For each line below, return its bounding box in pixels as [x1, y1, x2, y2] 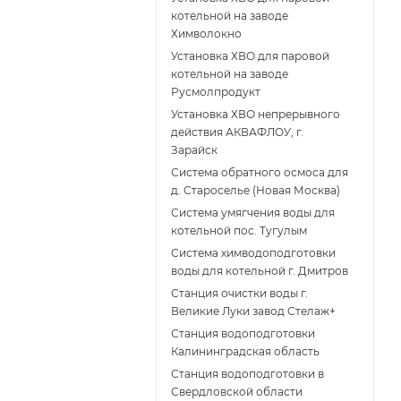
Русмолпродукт [171, 85, 260, 99]
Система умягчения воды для [171, 206, 335, 220]
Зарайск [171, 143, 218, 158]
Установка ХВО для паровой [171, 49, 329, 64]
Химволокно [171, 27, 242, 41]
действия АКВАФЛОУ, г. [171, 125, 303, 140]
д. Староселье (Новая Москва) [171, 183, 340, 198]
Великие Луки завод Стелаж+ [171, 304, 336, 319]
